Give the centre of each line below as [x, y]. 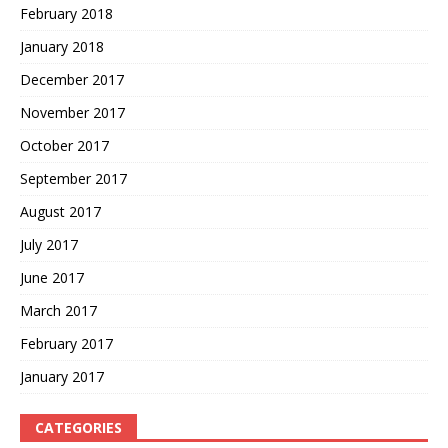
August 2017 [60, 211]
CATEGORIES [78, 427]
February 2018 [66, 13]
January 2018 [62, 46]
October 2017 [64, 145]
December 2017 [72, 79]
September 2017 [73, 178]
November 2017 [72, 112]
